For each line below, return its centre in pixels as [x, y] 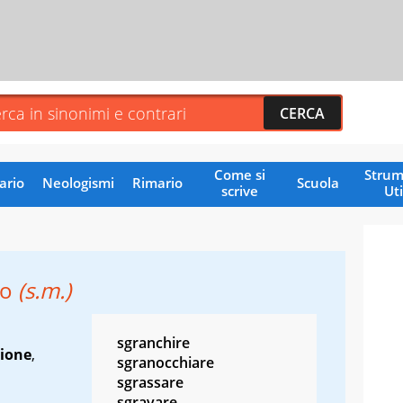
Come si [239, 174]
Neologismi [78, 182]
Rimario [157, 182]
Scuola [318, 182]
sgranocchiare [166, 362]
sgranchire [153, 342]
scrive [239, 190]
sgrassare [150, 382]
